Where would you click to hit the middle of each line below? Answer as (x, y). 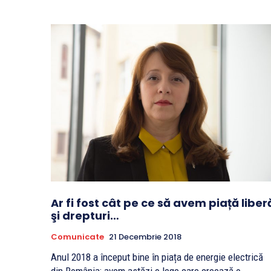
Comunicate (77, 237)
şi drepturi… (85, 216)
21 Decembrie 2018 (145, 237)
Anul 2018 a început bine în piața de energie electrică (157, 257)
